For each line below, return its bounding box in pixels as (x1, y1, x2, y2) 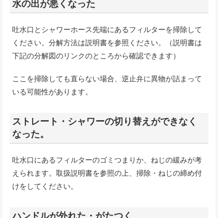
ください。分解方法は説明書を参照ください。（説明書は (12, 38, 202, 47)
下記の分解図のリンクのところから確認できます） (12, 52, 180, 60)
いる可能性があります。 (12, 88, 92, 96)
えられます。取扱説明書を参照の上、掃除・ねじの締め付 (12, 169, 202, 178)
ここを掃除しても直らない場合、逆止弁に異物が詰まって (12, 74, 202, 83)
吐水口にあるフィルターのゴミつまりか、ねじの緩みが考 (12, 156, 202, 164)
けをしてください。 (12, 182, 78, 191)
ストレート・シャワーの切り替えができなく (12, 116, 197, 127)
